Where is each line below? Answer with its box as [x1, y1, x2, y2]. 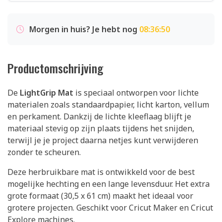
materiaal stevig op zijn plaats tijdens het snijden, [7, 123, 194, 134]
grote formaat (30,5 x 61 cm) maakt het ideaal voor [7, 190, 193, 201]
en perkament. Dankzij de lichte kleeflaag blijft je [7, 111, 191, 122]
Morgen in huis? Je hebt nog [29, 24, 139, 35]
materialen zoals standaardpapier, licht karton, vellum [7, 99, 209, 110]
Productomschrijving [7, 59, 103, 77]
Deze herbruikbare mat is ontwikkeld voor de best [7, 166, 195, 177]
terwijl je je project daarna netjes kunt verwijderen [7, 135, 198, 146]
